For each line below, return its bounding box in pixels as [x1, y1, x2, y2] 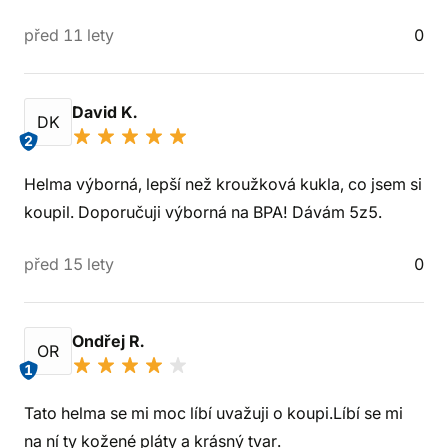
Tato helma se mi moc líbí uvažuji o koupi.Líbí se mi [24, 403, 403, 423]
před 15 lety [24, 254, 114, 274]
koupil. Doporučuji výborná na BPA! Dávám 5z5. [24, 202, 382, 222]
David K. [72, 102, 141, 122]
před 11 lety [24, 25, 114, 45]
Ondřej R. [72, 331, 148, 351]
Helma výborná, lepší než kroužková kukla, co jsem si [24, 174, 422, 194]
